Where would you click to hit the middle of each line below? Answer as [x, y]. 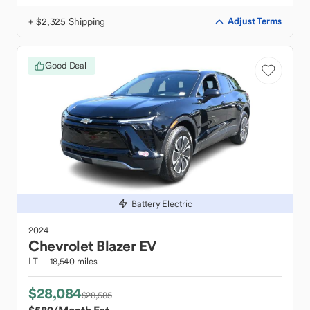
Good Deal [66, 65]
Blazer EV [126, 246]
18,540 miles [73, 261]
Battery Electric [162, 203]
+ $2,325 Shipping [67, 21]
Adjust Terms [255, 21]
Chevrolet [61, 246]
